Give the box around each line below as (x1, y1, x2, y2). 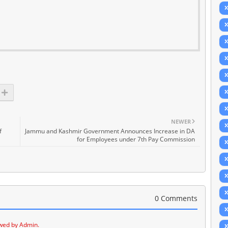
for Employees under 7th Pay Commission (77, 135, 195, 144)
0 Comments (155, 193, 197, 204)
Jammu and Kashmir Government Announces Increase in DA (25, 127, 195, 136)
